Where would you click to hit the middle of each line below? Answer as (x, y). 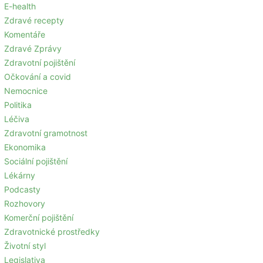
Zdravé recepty (34, 20)
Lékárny (20, 175)
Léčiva (17, 119)
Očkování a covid (38, 77)
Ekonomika (25, 147)
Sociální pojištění (36, 161)
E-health (20, 6)
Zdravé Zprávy (33, 48)
